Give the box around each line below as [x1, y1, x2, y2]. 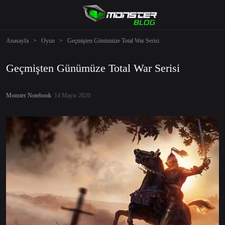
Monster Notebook [6, 92, 51, 99]
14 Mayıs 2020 [51, 92, 90, 99]
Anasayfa [6, 37, 29, 44]
